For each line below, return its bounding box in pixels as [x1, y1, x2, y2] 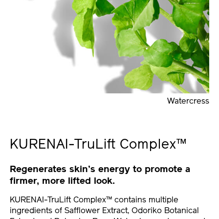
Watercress [167, 97, 209, 106]
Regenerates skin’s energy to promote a [10, 165, 190, 175]
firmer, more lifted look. [10, 176, 115, 186]
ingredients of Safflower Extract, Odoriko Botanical [10, 207, 199, 216]
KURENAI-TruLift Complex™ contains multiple [10, 196, 178, 205]
